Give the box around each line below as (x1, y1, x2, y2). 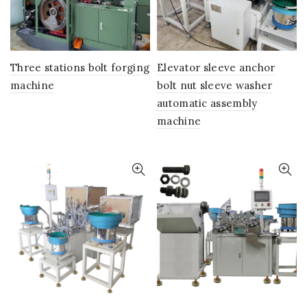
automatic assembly (157, 97, 258, 110)
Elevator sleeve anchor (157, 61, 275, 74)
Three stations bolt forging (10, 61, 150, 74)
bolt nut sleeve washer (157, 79, 273, 92)
